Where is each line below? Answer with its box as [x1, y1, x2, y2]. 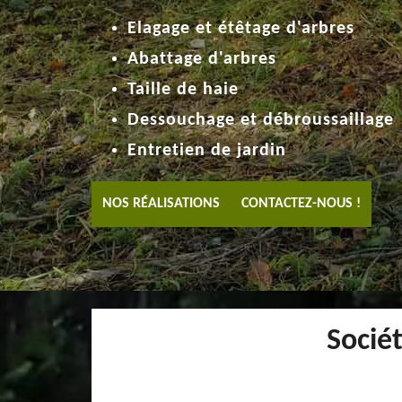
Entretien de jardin [127, 142, 286, 160]
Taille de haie [127, 81, 239, 99]
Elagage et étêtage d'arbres [127, 20, 354, 38]
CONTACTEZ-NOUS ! [241, 197, 361, 211]
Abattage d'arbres [127, 50, 276, 68]
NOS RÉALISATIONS [102, 197, 220, 211]
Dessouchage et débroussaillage [127, 111, 394, 129]
